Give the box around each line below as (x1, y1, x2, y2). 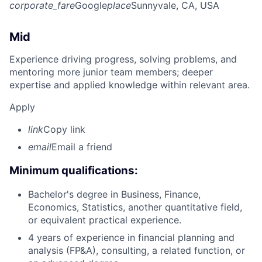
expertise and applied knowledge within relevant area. (9, 78, 250, 91)
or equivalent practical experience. (28, 214, 181, 226)
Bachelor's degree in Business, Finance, (28, 188, 201, 201)
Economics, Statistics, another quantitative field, (28, 201, 242, 213)
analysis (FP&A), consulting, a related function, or (28, 244, 245, 257)
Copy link (43, 123, 85, 135)
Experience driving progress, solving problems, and (9, 53, 237, 65)
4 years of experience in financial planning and (28, 232, 235, 244)
